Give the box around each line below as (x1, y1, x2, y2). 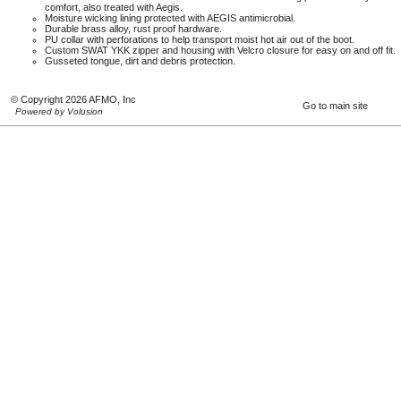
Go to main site (303, 99, 368, 111)
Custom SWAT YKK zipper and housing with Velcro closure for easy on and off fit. (45, 44, 396, 55)
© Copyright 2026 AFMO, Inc (11, 93, 136, 105)
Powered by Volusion (15, 106, 103, 116)
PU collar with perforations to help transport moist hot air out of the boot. (45, 33, 354, 45)
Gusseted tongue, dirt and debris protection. (45, 55, 235, 66)
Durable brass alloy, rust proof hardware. (45, 22, 222, 34)
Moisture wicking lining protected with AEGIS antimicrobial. (45, 12, 295, 23)
